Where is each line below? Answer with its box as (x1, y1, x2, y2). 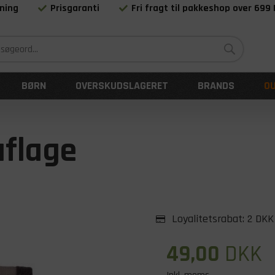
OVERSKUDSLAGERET (76, 79, 168, 93)
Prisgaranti (50, 2, 100, 15)
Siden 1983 (134, 24, 178, 37)
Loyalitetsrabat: (169, 212, 247, 226)
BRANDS (198, 79, 234, 93)
